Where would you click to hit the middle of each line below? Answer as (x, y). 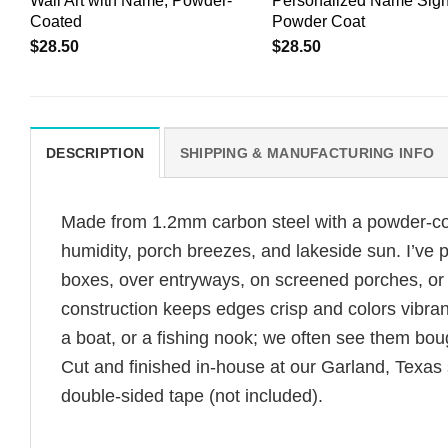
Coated (55, 21)
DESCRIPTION (95, 153)
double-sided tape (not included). (192, 396)
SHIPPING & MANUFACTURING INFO (307, 153)
